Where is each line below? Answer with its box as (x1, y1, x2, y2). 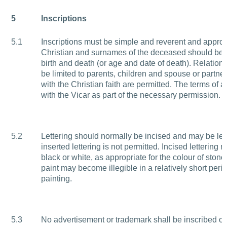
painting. (41, 174, 72, 183)
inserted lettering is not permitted (41, 142, 158, 152)
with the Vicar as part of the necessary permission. (41, 91, 220, 100)
